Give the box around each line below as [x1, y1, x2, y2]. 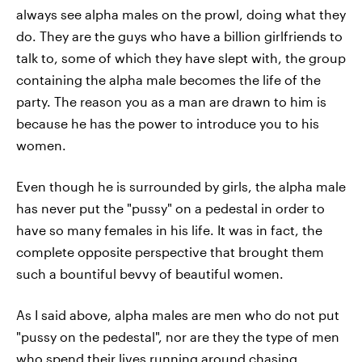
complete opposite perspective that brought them [16, 244, 324, 259]
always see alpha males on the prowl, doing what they [16, 6, 346, 22]
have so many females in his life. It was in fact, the [16, 222, 322, 238]
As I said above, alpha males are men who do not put [16, 307, 339, 322]
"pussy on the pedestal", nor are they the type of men [16, 329, 339, 344]
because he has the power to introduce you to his [16, 116, 319, 131]
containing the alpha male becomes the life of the [16, 72, 321, 87]
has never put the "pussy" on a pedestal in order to [16, 200, 325, 216]
